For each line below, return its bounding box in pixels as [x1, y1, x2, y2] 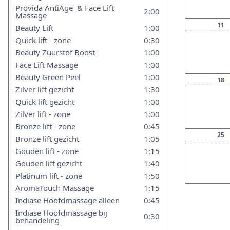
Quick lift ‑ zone [15, 35, 71, 45]
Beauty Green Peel [15, 72, 81, 82]
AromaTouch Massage [15, 183, 94, 193]
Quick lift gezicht [15, 97, 75, 107]
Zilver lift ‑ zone [15, 109, 71, 119]
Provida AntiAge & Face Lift [15, 3, 114, 13]
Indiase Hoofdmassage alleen [15, 195, 120, 205]
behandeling [15, 215, 60, 225]
